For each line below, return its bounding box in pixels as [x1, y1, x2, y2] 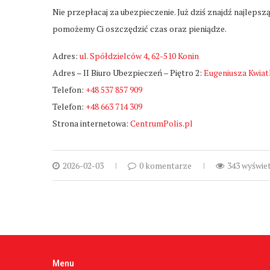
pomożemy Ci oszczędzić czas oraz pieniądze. [52, 22, 227, 34]
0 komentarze [139, 159, 192, 171]
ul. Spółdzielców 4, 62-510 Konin [80, 49, 199, 61]
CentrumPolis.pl [130, 117, 193, 129]
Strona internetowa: [52, 117, 130, 129]
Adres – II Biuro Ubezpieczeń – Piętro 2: [52, 66, 204, 78]
